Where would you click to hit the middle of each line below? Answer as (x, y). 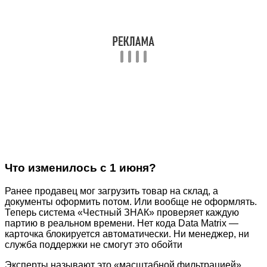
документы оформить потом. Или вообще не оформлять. (131, 201)
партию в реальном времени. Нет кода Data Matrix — (122, 223)
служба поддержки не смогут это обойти (94, 244)
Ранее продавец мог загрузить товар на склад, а (111, 191)
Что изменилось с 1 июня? (80, 167)
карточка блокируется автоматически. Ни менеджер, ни (127, 234)
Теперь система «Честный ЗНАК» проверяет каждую (122, 212)
